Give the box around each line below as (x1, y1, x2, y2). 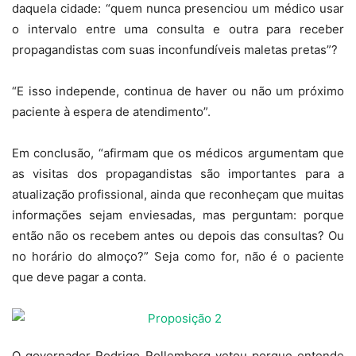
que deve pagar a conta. (12, 269, 146, 284)
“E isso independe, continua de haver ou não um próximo (12, 83, 344, 99)
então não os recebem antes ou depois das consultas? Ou (12, 228, 344, 243)
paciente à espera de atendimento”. (12, 104, 211, 119)
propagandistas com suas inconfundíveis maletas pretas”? (12, 42, 338, 57)
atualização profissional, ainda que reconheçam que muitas (12, 187, 344, 202)
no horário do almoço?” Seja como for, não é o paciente (12, 249, 344, 264)
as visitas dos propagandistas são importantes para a (12, 166, 344, 181)
